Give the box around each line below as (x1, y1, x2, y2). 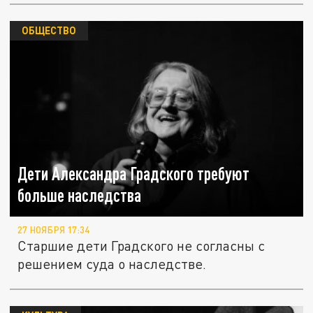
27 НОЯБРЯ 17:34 (17, 224, 90, 235)
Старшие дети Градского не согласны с (17, 237, 265, 254)
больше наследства (17, 185, 142, 206)
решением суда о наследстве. (17, 255, 207, 272)
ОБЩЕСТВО (21, 24, 76, 37)
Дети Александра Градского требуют (17, 163, 250, 184)
